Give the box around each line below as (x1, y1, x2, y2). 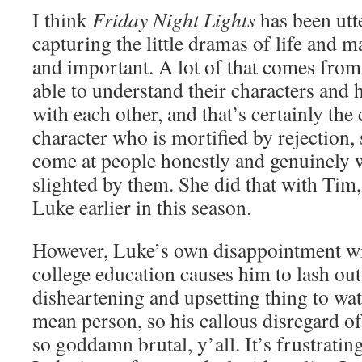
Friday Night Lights (92, 6, 255, 33)
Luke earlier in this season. (32, 193, 251, 221)
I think (32, 6, 92, 33)
